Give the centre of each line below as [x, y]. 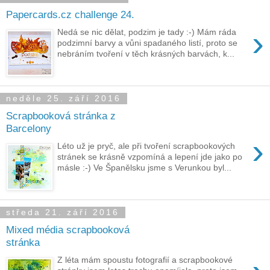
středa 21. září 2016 [63, 212]
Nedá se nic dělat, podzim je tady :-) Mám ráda [147, 32]
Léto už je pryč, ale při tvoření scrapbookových [146, 146]
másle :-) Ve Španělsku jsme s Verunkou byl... [145, 167]
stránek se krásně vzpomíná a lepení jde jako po [150, 156]
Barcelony [29, 128]
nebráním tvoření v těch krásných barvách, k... [146, 53]
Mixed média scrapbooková [68, 229]
